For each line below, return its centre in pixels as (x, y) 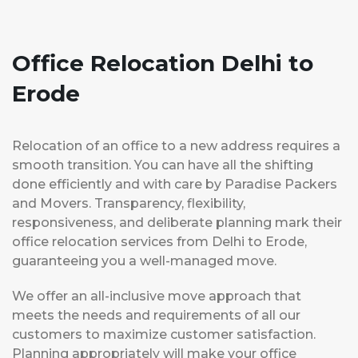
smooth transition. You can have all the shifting (163, 165)
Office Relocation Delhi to (163, 63)
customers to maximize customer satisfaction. (164, 334)
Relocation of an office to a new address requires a (176, 145)
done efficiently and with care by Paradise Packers (175, 184)
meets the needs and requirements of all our (156, 315)
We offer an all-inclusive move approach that (157, 296)
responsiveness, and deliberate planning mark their (177, 222)
